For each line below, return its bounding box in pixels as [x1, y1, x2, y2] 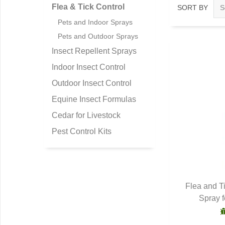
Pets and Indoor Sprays [58, 18, 133, 26]
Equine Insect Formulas [52, 95, 136, 103]
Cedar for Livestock [52, 111, 121, 120]
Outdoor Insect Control [52, 79, 132, 87]
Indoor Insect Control [52, 63, 126, 71]
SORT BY [177, 3, 208, 12]
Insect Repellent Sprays [52, 47, 137, 55]
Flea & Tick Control [52, 3, 125, 11]
